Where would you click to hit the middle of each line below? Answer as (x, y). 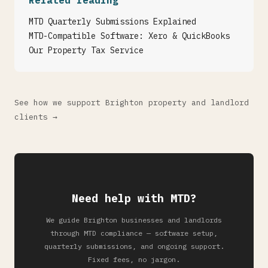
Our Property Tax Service (86, 50)
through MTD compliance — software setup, (134, 233)
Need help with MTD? (134, 198)
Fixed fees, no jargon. (134, 259)
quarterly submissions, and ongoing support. (134, 246)
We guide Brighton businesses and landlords (134, 220)
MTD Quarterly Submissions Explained (112, 22)
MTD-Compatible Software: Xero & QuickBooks (129, 36)
